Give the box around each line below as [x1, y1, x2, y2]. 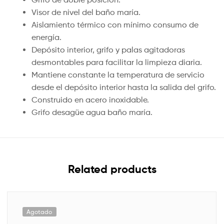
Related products [67, 162, 156, 176]
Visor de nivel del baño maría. [31, 7, 140, 17]
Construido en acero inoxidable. [31, 94, 149, 104]
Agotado [26, 208, 52, 216]
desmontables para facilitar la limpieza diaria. [31, 57, 202, 67]
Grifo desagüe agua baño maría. [31, 107, 152, 117]
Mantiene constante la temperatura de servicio [31, 69, 204, 79]
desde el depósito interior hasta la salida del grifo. [31, 82, 216, 92]
